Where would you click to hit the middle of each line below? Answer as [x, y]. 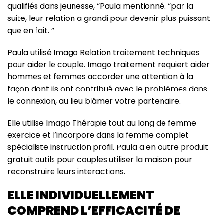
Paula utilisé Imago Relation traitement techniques [103, 52]
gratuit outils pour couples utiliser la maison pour [100, 159]
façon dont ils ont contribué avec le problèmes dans [107, 89]
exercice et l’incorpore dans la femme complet [98, 135]
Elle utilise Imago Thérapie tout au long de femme [102, 123]
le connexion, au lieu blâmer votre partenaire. [94, 101]
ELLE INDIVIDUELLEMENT [81, 195]
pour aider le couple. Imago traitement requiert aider [109, 64]
